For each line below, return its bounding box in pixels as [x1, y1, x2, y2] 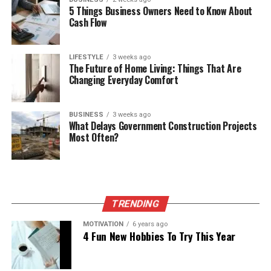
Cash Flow [68, 15, 107, 30]
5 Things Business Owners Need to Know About [68, 4, 252, 19]
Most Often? [68, 130, 119, 145]
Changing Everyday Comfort [68, 73, 178, 88]
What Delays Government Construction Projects [68, 119, 257, 134]
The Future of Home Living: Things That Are [68, 61, 241, 76]
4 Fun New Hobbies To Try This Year [82, 228, 235, 244]
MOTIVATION [82, 220, 123, 229]
